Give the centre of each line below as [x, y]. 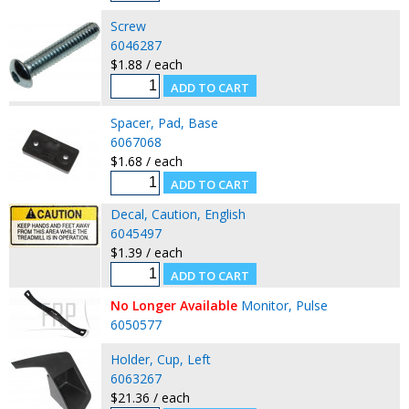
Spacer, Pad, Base [164, 122]
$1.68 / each [146, 161]
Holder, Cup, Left [160, 359]
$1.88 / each [146, 64]
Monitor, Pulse [284, 305]
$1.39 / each [146, 252]
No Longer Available [173, 305]
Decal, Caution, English [178, 214]
